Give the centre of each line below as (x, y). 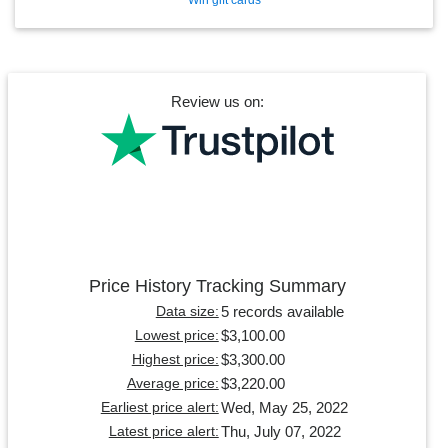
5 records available (282, 311)
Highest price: (175, 359)
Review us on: (217, 102)
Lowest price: (176, 335)
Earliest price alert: (159, 407)
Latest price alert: (163, 431)
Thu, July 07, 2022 (280, 431)
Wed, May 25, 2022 (284, 407)
